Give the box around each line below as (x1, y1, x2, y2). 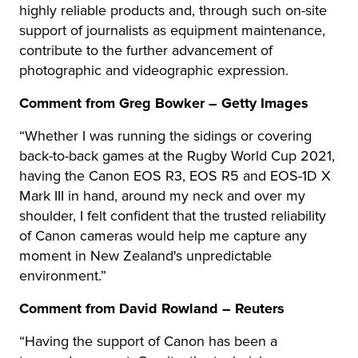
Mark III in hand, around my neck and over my (19, 187, 305, 205)
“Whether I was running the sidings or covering (19, 127, 312, 145)
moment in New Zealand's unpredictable (19, 247, 272, 265)
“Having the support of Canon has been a (19, 332, 277, 350)
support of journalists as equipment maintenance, (19, 22, 325, 39)
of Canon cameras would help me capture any (19, 227, 307, 245)
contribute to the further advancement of (19, 42, 272, 59)
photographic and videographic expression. (19, 62, 288, 79)
